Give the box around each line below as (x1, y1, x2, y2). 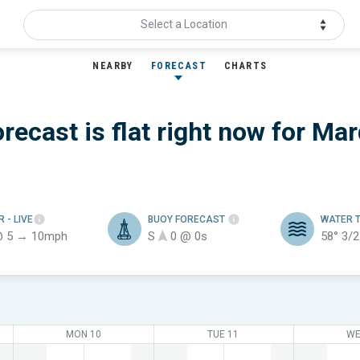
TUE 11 (207, 329, 239, 340)
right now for (157, 117, 312, 147)
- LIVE (6, 214, 33, 225)
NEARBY (92, 60, 133, 72)
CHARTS (224, 60, 268, 72)
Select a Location (141, 18, 227, 31)
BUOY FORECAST (147, 214, 227, 225)
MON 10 (65, 329, 101, 340)
